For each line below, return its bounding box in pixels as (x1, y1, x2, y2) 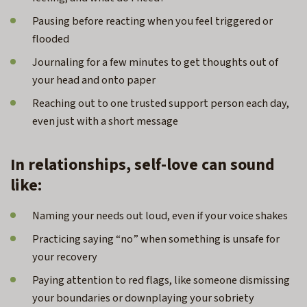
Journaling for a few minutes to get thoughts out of (32, 53, 278, 71)
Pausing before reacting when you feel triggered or (32, 12, 273, 29)
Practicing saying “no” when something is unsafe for (32, 230, 280, 247)
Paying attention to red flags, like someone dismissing (32, 271, 290, 288)
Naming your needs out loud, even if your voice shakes (32, 207, 292, 224)
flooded (32, 30, 73, 47)
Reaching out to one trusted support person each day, (32, 95, 289, 112)
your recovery (32, 248, 101, 265)
